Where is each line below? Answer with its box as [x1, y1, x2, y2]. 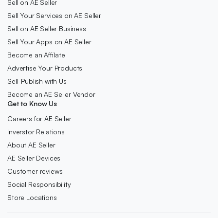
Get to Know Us [7, 99, 57, 108]
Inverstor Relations [7, 127, 65, 136]
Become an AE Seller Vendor [7, 90, 95, 98]
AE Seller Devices [7, 154, 61, 162]
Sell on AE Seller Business [7, 24, 86, 33]
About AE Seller [7, 141, 55, 149]
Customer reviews [7, 167, 63, 175]
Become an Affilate [7, 51, 65, 59]
